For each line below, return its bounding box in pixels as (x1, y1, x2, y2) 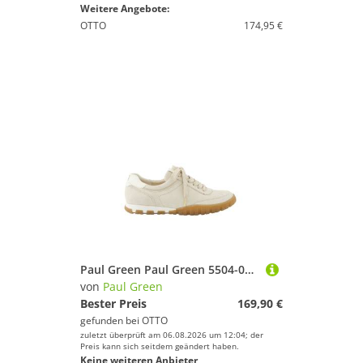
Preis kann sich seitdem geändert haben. (80, 340, 239, 352)
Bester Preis (80, 296, 147, 311)
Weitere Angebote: (80, 2, 169, 15)
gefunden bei (80, 314, 142, 327)
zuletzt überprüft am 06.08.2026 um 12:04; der (80, 329, 263, 340)
